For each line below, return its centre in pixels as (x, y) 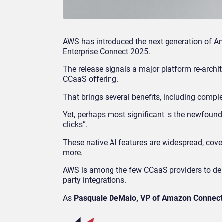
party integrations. (95, 180)
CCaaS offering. (91, 79)
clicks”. (75, 125)
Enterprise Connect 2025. (107, 52)
